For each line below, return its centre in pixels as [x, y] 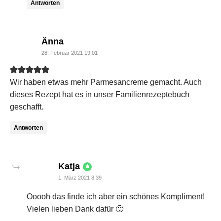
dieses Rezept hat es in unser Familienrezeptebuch [100, 95]
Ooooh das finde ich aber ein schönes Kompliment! [116, 197]
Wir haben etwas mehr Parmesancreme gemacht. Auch [106, 82]
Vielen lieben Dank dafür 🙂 [75, 209]
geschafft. [27, 107]
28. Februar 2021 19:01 [70, 53]
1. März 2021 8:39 [80, 178]
